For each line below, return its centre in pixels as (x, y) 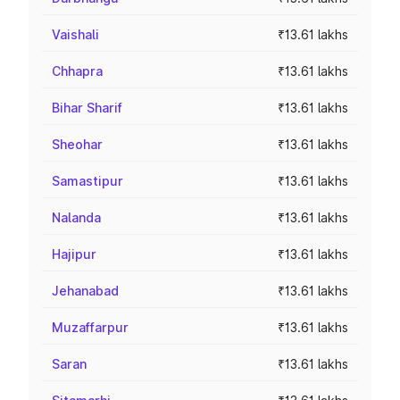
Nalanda (76, 217)
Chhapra (77, 71)
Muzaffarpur (90, 327)
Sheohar (77, 144)
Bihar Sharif (87, 108)
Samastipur (87, 181)
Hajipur (74, 254)
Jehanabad (85, 291)
